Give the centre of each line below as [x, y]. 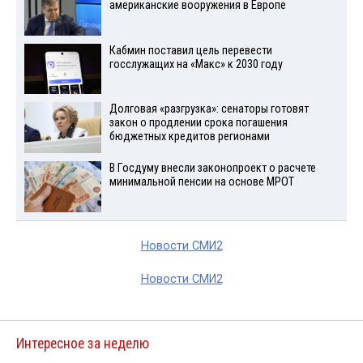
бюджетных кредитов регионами [189, 137]
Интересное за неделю [83, 344]
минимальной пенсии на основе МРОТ [201, 182]
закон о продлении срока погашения [198, 123]
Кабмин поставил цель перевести [190, 50]
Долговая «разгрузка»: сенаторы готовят [209, 109]
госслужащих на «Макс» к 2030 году [196, 64]
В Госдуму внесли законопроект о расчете [212, 169]
